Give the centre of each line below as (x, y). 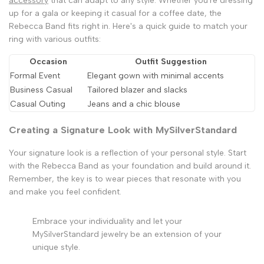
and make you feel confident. (65, 192)
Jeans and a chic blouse (134, 104)
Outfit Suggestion (171, 62)
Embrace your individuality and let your (107, 222)
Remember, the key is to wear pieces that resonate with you (125, 179)
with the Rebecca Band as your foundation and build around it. (130, 166)
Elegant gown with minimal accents (156, 76)
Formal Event (35, 76)
